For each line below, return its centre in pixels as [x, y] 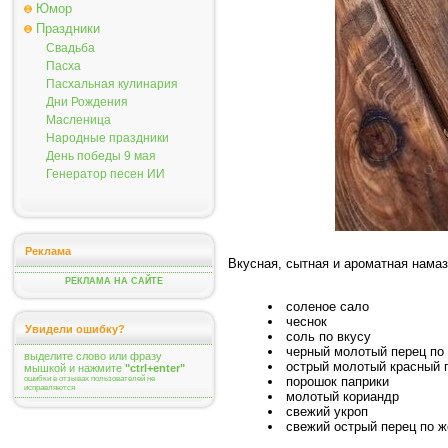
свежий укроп [327, 412]
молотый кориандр [343, 397]
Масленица [78, 120]
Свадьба [70, 48]
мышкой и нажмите [74, 368]
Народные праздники [107, 138]
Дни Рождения [87, 102]
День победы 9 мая [101, 156]
